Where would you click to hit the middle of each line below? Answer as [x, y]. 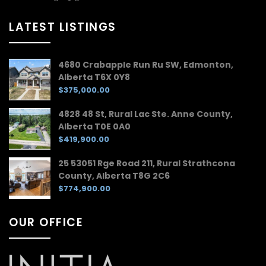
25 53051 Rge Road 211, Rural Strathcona [147, 163]
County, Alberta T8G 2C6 [114, 175]
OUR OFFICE [46, 222]
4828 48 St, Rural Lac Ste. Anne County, [145, 114]
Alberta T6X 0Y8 [94, 77]
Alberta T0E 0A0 [94, 126]
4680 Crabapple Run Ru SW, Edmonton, [146, 64]
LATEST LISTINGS [63, 27]
